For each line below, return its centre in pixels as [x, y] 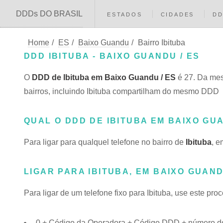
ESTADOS [125, 14]
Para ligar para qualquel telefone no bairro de [105, 142]
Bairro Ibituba [162, 43]
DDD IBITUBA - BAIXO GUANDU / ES [112, 56]
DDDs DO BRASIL [49, 14]
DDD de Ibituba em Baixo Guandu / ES [104, 77]
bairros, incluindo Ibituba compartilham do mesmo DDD [121, 91]
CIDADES [177, 14]
